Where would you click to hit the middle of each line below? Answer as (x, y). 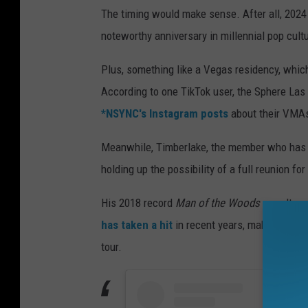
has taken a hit (137, 224)
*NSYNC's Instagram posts (165, 113)
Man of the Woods (218, 202)
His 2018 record (138, 202)
